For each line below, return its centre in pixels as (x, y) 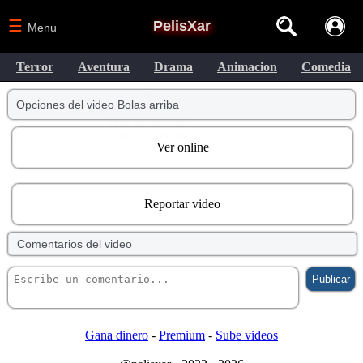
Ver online (182, 147)
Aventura (104, 67)
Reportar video (182, 204)
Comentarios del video (75, 244)
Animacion (247, 67)
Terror (35, 67)
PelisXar (181, 26)
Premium (181, 335)
